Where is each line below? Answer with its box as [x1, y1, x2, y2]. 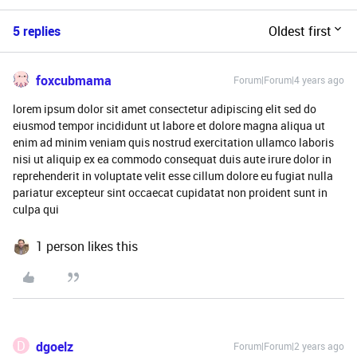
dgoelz [36, 338, 73, 355]
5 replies [13, 22, 61, 40]
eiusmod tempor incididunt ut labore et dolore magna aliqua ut [13, 118, 325, 133]
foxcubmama [36, 72, 112, 89]
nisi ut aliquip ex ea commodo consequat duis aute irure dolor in [13, 151, 331, 167]
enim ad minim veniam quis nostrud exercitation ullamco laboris [13, 135, 334, 150]
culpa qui [13, 202, 59, 217]
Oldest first [269, 22, 331, 40]
